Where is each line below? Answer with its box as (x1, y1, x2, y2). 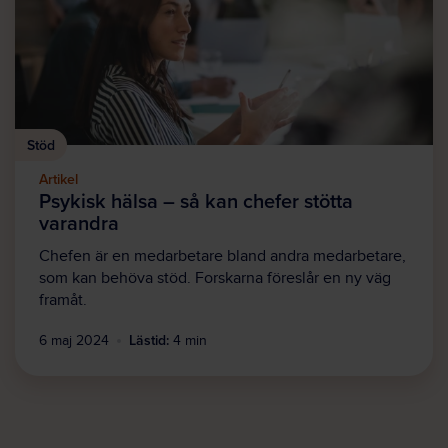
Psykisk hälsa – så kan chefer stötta (39, 186, 353, 216)
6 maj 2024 (39, 332, 109, 349)
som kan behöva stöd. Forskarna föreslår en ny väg (39, 269, 391, 289)
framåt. (39, 291, 87, 311)
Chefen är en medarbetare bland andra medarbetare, (39, 247, 406, 267)
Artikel (39, 169, 78, 190)
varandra (39, 208, 119, 238)
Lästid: (129, 330, 169, 351)
